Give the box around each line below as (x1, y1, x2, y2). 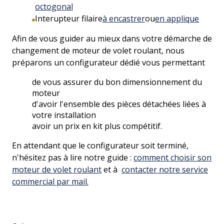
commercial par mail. (12, 175, 88, 187)
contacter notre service (121, 163, 208, 175)
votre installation (32, 109, 96, 120)
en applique (155, 12, 199, 24)
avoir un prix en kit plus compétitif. (32, 120, 162, 131)
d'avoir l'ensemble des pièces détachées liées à (32, 98, 206, 109)
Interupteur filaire (35, 12, 102, 24)
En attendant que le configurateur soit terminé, (12, 139, 188, 151)
